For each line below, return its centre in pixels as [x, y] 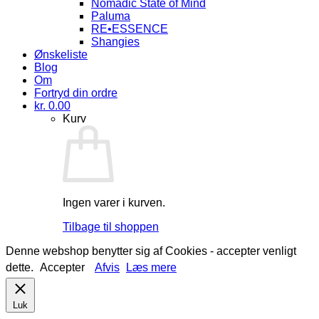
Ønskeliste [61, 54]
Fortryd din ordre [76, 93]
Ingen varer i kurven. [114, 203]
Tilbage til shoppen [111, 227]
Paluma [111, 16]
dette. [21, 267]
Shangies [115, 42]
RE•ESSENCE [130, 29]
